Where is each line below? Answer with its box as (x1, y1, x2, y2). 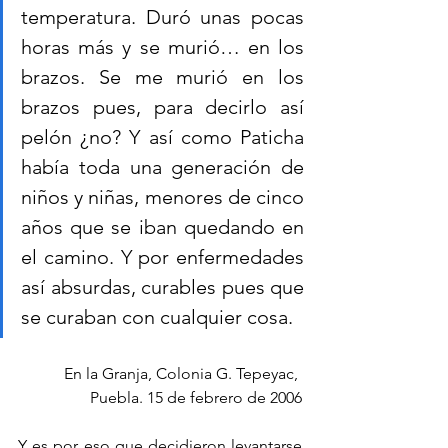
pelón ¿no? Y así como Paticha (21, 124, 304, 149)
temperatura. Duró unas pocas (21, 4, 304, 29)
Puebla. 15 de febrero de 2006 (90, 387, 302, 407)
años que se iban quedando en (21, 214, 304, 239)
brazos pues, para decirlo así (21, 94, 304, 119)
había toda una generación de (21, 154, 304, 179)
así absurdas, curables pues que (21, 274, 304, 299)
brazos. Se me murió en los (21, 64, 304, 89)
